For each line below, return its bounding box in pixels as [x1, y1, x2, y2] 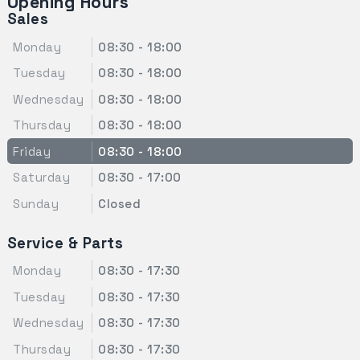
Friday [13, 143, 51, 159]
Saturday [13, 170, 71, 185]
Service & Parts [6, 233, 124, 252]
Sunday [13, 195, 59, 211]
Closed [98, 195, 141, 211]
